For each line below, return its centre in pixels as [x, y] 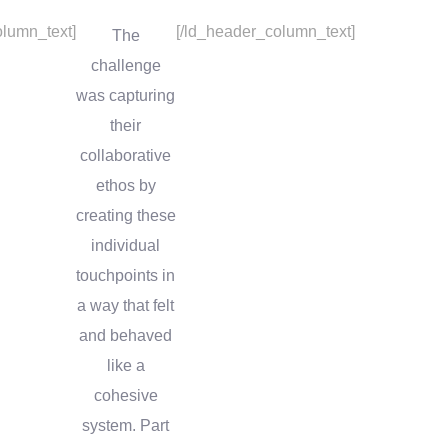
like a [125, 365]
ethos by [125, 185]
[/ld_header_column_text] [265, 31]
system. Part [126, 425]
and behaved [126, 335]
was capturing [126, 95]
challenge [125, 65]
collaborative [126, 155]
